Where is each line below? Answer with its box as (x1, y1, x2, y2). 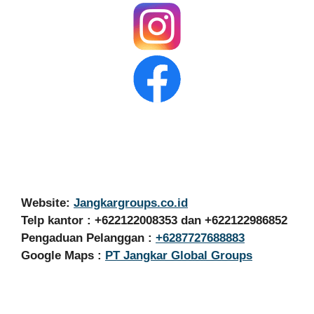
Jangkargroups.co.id (74, 196, 188, 210)
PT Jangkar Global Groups (105, 248, 252, 262)
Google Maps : (21, 248, 105, 262)
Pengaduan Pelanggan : (21, 231, 156, 245)
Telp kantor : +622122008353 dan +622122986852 (21, 213, 287, 227)
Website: (21, 196, 74, 210)
